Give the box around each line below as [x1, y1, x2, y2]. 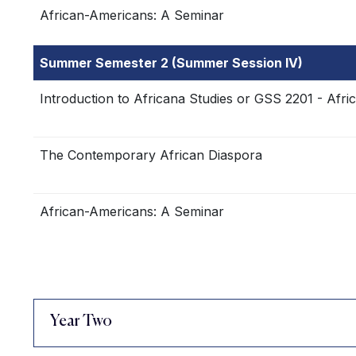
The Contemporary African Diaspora [40, 147, 262, 163]
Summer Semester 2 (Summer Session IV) [40, 55, 303, 71]
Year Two [50, 314, 112, 330]
